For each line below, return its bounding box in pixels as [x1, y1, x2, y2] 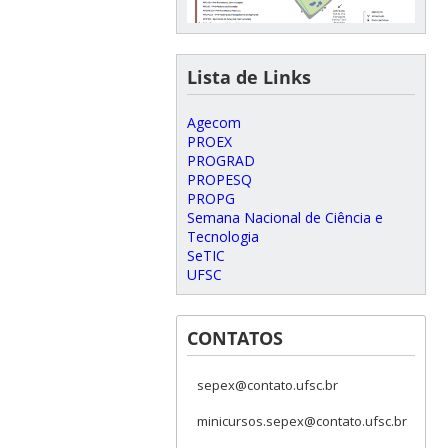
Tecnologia [186, 227, 259, 247]
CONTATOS [186, 326, 283, 351]
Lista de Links [186, 65, 311, 90]
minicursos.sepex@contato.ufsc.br [196, 412, 407, 431]
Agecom [186, 113, 241, 133]
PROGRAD [186, 151, 255, 171]
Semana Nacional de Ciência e [186, 208, 383, 228]
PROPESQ [186, 170, 252, 190]
